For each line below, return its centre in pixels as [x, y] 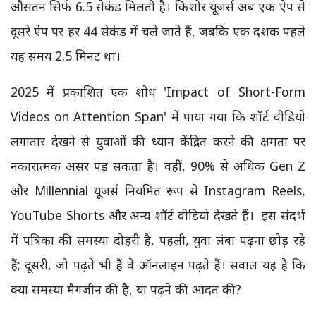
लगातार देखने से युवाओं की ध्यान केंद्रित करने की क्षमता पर [158, 141]
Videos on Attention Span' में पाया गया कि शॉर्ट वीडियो [158, 116]
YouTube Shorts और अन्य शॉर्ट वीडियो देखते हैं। [136, 215]
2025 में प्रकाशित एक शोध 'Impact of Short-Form [158, 92]
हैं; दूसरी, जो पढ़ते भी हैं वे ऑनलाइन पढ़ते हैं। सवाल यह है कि [158, 265]
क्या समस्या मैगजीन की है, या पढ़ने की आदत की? [126, 289]
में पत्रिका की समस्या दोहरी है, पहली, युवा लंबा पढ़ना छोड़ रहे [158, 240]
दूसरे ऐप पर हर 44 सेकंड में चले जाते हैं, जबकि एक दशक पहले [158, 31]
